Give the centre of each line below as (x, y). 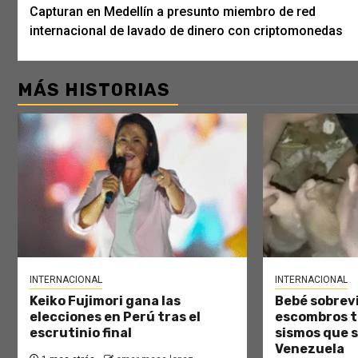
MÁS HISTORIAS (94, 89)
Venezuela (309, 348)
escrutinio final (81, 332)
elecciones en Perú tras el (115, 316)
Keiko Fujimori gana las (105, 300)
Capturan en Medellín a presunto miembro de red (173, 11)
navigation (94, 21)
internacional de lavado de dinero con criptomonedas (186, 30)
